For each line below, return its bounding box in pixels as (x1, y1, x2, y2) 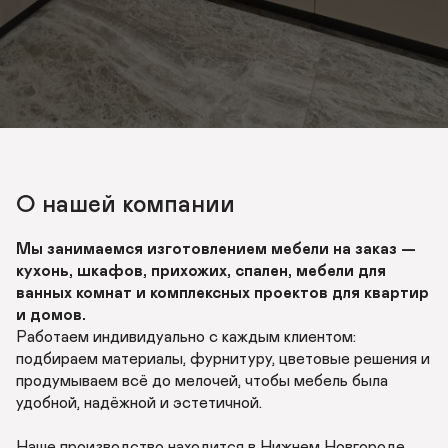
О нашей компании (16, 193, 235, 217)
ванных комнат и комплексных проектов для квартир (16, 285, 429, 301)
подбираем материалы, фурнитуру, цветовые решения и (16, 351, 430, 367)
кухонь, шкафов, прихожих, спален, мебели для (16, 263, 386, 279)
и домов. (16, 307, 90, 323)
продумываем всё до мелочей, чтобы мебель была (16, 373, 388, 389)
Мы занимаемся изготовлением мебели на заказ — (16, 241, 416, 257)
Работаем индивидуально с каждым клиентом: (16, 329, 356, 345)
